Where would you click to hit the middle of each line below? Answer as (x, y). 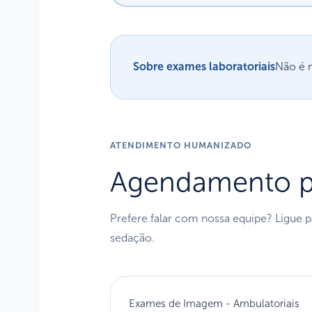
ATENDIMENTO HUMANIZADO (181, 146)
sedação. (132, 237)
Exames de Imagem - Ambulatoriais (214, 303)
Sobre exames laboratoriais (204, 67)
